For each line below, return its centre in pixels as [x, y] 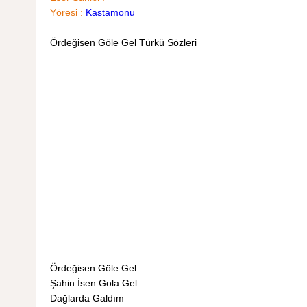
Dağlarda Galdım [87, 298]
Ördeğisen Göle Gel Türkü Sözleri [123, 42]
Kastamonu [110, 12]
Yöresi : [66, 12]
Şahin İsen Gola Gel [94, 283]
